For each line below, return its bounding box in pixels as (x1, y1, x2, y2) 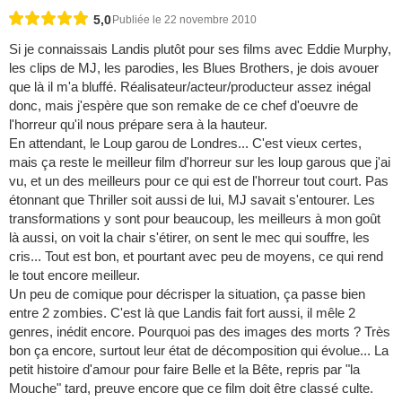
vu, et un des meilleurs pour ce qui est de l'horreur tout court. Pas (9, 173, 389, 189)
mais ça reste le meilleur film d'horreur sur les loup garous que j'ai (9, 154, 390, 170)
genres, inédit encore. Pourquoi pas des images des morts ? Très (9, 324, 390, 340)
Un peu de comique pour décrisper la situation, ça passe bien (9, 286, 365, 302)
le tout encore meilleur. (9, 267, 140, 284)
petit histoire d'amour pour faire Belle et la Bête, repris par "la (9, 362, 360, 378)
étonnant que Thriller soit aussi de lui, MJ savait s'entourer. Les (9, 192, 375, 208)
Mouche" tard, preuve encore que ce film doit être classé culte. (9, 380, 373, 397)
